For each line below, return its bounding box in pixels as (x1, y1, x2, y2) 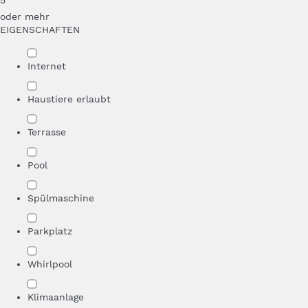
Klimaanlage (27, 291, 84, 302)
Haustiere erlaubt (27, 93, 111, 104)
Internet (27, 60, 66, 71)
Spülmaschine (27, 192, 94, 203)
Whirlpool (27, 258, 72, 269)
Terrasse (27, 126, 66, 137)
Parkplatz (27, 225, 72, 236)
